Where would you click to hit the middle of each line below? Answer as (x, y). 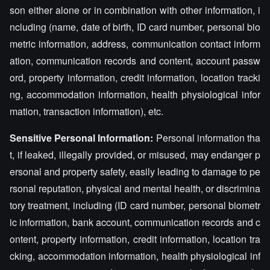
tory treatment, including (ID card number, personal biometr (135, 205)
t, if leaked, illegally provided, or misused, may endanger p (135, 155)
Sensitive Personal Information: (82, 138)
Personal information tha (207, 138)
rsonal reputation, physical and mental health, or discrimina (135, 188)
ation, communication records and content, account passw (135, 61)
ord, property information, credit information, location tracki (135, 77)
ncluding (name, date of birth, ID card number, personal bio (135, 27)
